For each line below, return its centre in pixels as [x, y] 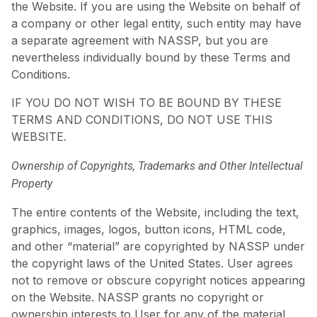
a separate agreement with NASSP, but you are [140, 40]
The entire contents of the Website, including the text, [155, 212]
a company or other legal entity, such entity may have [156, 23]
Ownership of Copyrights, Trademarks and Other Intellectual [157, 166]
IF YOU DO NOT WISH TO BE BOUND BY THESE [146, 102]
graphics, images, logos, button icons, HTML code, [149, 229]
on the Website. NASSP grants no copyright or [138, 297]
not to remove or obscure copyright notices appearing [158, 280]
